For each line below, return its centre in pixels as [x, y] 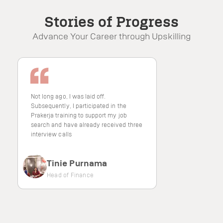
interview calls [51, 134]
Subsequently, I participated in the [79, 106]
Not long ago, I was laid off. [68, 96]
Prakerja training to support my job [79, 115]
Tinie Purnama [77, 163]
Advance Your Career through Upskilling [111, 36]
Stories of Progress [111, 22]
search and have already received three [87, 124]
